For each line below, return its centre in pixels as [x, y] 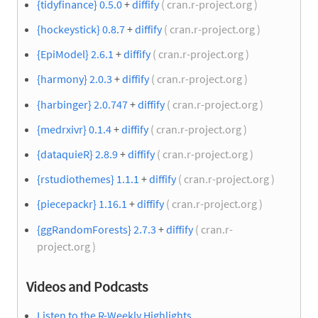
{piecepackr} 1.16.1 [82, 204]
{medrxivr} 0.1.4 [74, 129]
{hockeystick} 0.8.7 [81, 29]
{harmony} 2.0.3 [75, 79]
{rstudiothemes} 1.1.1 [88, 179]
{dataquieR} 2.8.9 [77, 154]
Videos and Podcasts [87, 286]
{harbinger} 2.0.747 [82, 104]
